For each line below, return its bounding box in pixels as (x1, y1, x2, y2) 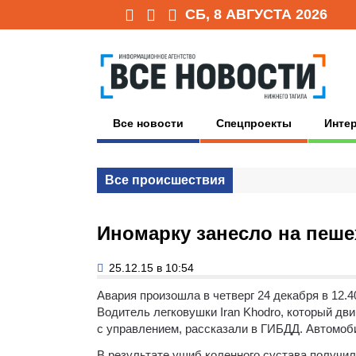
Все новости (113, 116, 184, 130)
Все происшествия (105, 172, 225, 187)
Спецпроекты (216, 116, 292, 130)
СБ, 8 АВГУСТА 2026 (185, 6, 327, 22)
